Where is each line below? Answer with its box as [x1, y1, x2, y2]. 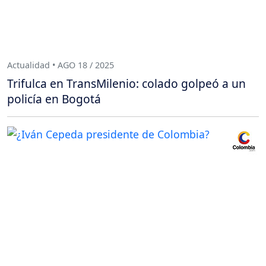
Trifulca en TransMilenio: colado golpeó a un [7, 75, 246, 92]
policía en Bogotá [7, 91, 101, 107]
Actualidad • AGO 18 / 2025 [7, 59, 114, 71]
